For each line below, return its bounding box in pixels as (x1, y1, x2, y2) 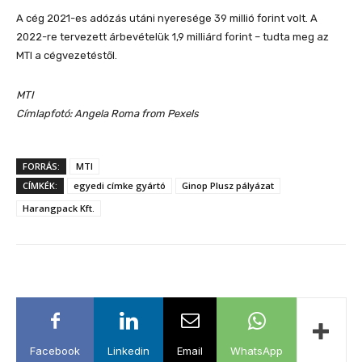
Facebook (30, 344, 80, 357)
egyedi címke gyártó (74, 179, 166, 192)
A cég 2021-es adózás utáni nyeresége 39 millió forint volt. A (16, 12, 318, 24)
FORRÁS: (23, 160, 60, 172)
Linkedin (107, 344, 149, 357)
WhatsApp (230, 344, 283, 357)
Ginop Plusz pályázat (182, 179, 274, 192)
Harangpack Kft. (23, 202, 95, 214)
